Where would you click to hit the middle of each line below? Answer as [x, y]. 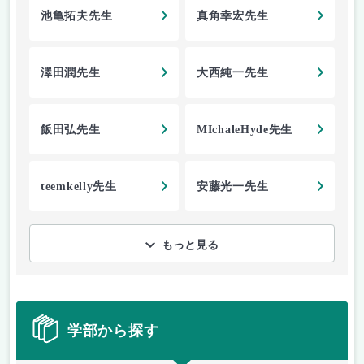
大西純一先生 [233, 73]
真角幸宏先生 [233, 16]
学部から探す [113, 330]
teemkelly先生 [79, 187]
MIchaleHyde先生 [245, 130]
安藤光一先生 [233, 187]
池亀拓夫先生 [77, 16]
